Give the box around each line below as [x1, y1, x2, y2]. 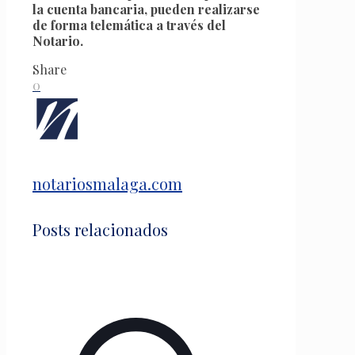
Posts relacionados [32, 219, 168, 241]
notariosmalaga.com [32, 173, 182, 195]
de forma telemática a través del [32, 16, 226, 33]
